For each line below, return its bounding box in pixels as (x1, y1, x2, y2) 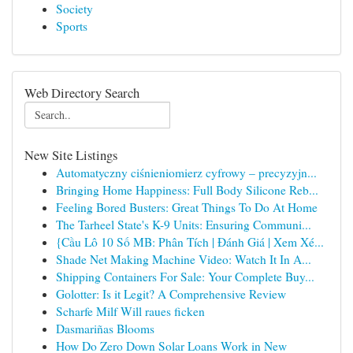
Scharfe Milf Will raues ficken (56, 303, 205, 319)
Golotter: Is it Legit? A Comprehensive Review (56, 286, 286, 302)
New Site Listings (24, 146, 117, 164)
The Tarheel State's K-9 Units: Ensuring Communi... (56, 217, 311, 232)
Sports (56, 18, 87, 34)
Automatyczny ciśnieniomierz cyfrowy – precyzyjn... (56, 165, 317, 180)
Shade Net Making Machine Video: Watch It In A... (56, 251, 311, 267)
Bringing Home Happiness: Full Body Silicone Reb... (56, 182, 318, 198)
